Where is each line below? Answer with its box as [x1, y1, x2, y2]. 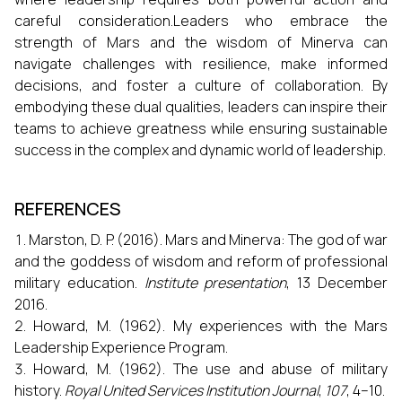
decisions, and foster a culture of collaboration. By [14, 75, 388, 95]
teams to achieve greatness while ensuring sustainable [14, 118, 388, 138]
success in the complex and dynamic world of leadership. [14, 140, 386, 160]
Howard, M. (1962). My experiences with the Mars [33, 316, 388, 336]
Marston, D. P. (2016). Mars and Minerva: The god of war [29, 230, 389, 249]
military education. [14, 273, 144, 293]
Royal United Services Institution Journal [65, 380, 319, 400]
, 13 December [286, 273, 389, 293]
